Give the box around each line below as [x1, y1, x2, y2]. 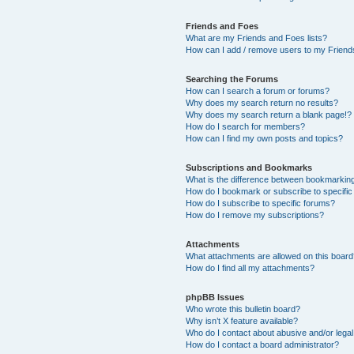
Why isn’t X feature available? [186, 315, 299, 326]
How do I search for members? [186, 121, 306, 131]
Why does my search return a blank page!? [186, 109, 352, 119]
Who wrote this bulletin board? [186, 303, 301, 314]
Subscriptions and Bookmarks [186, 162, 313, 172]
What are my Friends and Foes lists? [186, 32, 328, 43]
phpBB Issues [186, 292, 245, 302]
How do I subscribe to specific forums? [186, 198, 336, 208]
